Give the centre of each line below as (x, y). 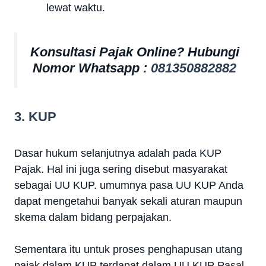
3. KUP (35, 117)
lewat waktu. (76, 7)
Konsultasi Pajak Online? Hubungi (134, 52)
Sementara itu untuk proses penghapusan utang (128, 250)
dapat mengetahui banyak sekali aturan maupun (128, 202)
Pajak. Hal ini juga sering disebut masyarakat (121, 170)
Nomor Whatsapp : (92, 68)
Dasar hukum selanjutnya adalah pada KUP (118, 153)
